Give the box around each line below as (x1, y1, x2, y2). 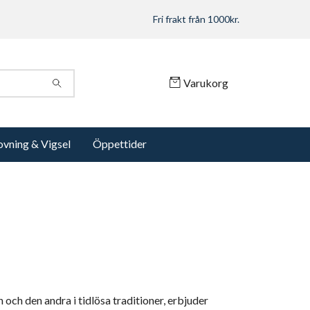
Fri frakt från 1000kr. (153, 13, 239, 25)
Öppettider (93, 137, 147, 151)
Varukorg (183, 75, 228, 89)
